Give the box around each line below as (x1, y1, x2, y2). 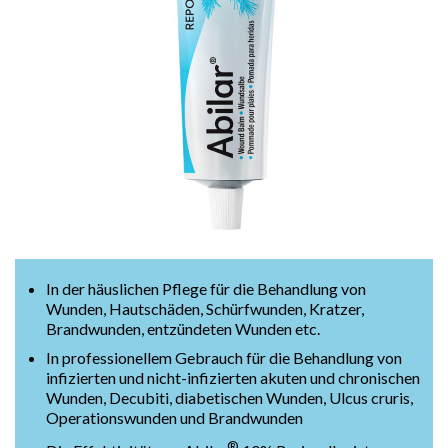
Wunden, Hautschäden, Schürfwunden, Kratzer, (45, 298, 364, 318)
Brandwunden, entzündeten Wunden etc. (45, 318, 320, 338)
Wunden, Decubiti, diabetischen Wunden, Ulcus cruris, (45, 388, 413, 408)
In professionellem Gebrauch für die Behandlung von (45, 348, 402, 368)
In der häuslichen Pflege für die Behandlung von (45, 278, 366, 298)
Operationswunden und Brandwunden (45, 408, 303, 428)
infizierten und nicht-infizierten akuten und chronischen (45, 368, 420, 388)
